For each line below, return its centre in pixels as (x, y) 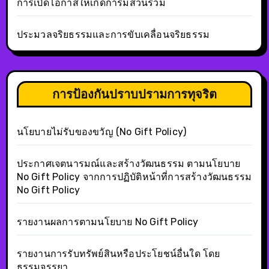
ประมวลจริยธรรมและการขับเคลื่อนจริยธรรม (113, 34)
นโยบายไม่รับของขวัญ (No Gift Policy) (101, 131)
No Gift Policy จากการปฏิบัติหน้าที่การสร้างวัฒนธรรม (134, 177)
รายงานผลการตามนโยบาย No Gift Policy (107, 222)
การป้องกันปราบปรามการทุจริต (134, 94)
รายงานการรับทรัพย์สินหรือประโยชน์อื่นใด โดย (118, 253)
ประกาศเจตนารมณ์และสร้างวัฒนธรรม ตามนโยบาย (128, 163)
